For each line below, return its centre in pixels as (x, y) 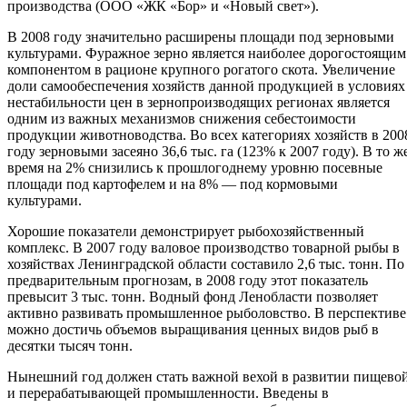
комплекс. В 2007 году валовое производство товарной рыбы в (203, 248)
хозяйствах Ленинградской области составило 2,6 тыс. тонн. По (206, 264)
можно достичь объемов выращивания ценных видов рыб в (193, 330)
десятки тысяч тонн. (70, 346)
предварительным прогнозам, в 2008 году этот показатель (188, 281)
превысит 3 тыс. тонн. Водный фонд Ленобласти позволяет (193, 297)
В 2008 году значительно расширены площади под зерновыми (201, 37)
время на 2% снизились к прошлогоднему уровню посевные (195, 168)
